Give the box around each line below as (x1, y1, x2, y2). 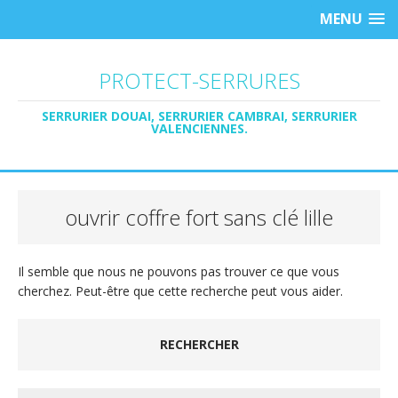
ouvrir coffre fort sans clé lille (65, 203, 333, 232)
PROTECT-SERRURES (98, 66, 300, 95)
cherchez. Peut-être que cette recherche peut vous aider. (18, 283, 343, 299)
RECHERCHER (159, 336, 239, 353)
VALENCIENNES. (150, 120, 248, 137)
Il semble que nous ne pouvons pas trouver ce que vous (18, 263, 339, 280)
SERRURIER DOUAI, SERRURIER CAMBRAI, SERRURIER (41, 107, 357, 124)
